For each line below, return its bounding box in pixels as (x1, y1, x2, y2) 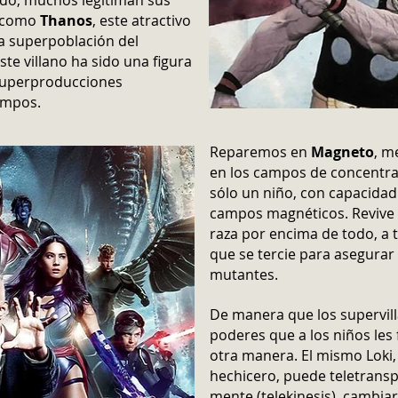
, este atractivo (92, 11, 191, 30)
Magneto (311, 142, 374, 162)
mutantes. (210, 265, 278, 284)
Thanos (40, 11, 92, 30)
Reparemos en (210, 142, 311, 162)
